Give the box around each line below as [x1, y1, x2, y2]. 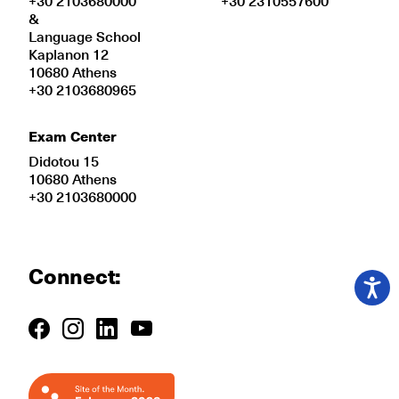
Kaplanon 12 [28, 43, 109, 64]
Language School [28, 25, 141, 46]
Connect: [28, 259, 122, 291]
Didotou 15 [28, 150, 99, 171]
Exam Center [28, 125, 117, 146]
